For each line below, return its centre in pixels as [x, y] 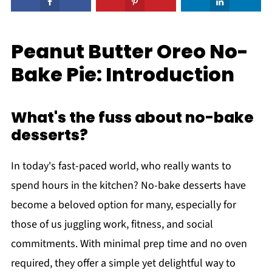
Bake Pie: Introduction [122, 74]
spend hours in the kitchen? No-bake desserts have [128, 185]
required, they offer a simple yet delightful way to [123, 263]
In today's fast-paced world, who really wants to [121, 166]
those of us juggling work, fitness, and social [112, 224]
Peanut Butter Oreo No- [129, 51]
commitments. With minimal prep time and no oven [129, 244]
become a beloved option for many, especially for [123, 205]
